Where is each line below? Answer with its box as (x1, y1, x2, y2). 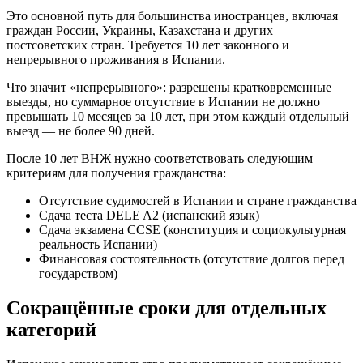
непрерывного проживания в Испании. (6, 52, 225, 66)
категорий (6, 318, 96, 340)
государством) (39, 266, 117, 280)
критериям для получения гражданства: (6, 165, 226, 180)
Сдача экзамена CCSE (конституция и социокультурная (39, 222, 346, 237)
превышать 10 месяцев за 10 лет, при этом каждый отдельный (6, 109, 349, 123)
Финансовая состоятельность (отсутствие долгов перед (39, 251, 344, 266)
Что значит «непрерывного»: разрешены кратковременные (6, 79, 331, 94)
